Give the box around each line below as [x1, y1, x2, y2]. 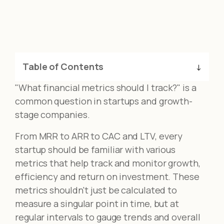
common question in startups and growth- [15, 95, 193, 107]
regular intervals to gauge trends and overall [15, 211, 200, 223]
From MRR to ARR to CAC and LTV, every [15, 130, 183, 142]
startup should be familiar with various [15, 143, 176, 155]
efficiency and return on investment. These [15, 170, 199, 182]
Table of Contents [22, 60, 104, 72]
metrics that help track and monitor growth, [15, 157, 200, 169]
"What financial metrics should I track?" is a [15, 81, 196, 93]
